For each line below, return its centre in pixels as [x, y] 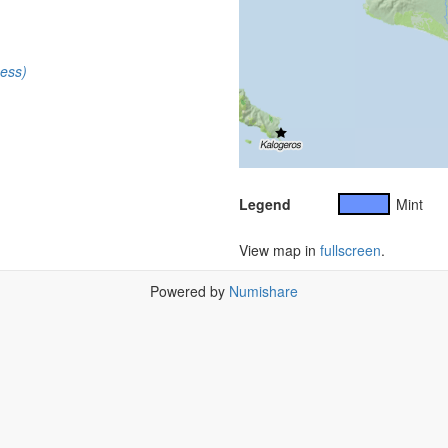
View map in [279, 250]
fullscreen [350, 250]
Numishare [263, 291]
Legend [265, 204]
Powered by [189, 291]
